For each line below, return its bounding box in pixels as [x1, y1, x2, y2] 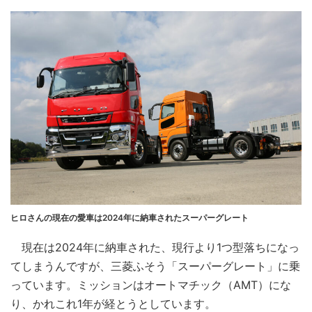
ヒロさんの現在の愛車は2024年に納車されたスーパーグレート [10, 212, 249, 223]
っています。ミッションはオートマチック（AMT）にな [10, 277, 291, 292]
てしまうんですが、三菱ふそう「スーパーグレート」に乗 [10, 258, 300, 273]
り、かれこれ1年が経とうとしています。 [10, 296, 216, 311]
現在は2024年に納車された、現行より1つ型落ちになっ [10, 240, 299, 254]
